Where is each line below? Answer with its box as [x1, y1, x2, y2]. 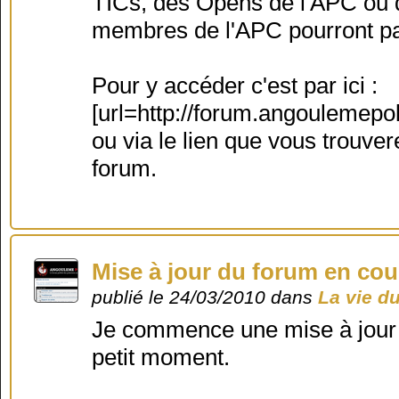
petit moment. [92, 344, 230, 371]
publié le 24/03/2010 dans [92, 286, 318, 307]
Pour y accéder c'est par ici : [92, 72, 378, 100]
